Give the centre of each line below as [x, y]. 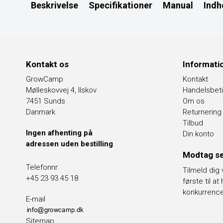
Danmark [41, 112]
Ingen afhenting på [59, 133]
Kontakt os [47, 64]
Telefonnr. [43, 167]
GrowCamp [45, 79]
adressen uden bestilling [69, 144]
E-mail [36, 199]
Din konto [198, 134]
